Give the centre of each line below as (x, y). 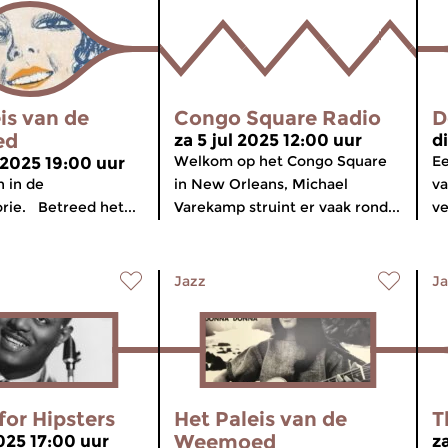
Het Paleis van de (260, 419)
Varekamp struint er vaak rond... (287, 207)
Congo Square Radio (277, 118)
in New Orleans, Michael (261, 184)
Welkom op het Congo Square (280, 161)
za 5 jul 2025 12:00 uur (268, 140)
